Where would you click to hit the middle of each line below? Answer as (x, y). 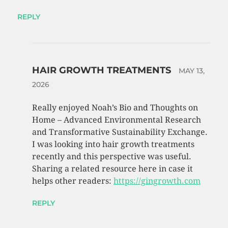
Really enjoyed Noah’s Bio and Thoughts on (115, 108)
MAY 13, (191, 71)
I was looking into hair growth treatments (113, 145)
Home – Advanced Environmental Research (116, 120)
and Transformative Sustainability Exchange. (120, 132)
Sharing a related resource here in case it (112, 169)
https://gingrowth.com (157, 181)
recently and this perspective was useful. (111, 157)
